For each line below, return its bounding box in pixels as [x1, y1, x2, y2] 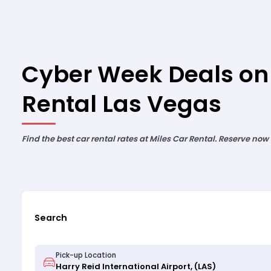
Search [34, 211, 67, 224]
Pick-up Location [55, 250, 116, 260]
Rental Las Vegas [21, 88, 221, 120]
